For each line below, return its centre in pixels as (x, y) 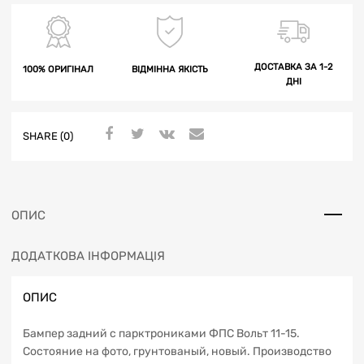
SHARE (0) (48, 136)
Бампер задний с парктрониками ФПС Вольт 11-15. (161, 334)
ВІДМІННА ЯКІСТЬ (169, 69)
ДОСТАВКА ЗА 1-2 (293, 67)
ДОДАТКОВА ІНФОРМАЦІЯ (88, 256)
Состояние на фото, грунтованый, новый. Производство (177, 352)
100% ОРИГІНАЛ (58, 69)
